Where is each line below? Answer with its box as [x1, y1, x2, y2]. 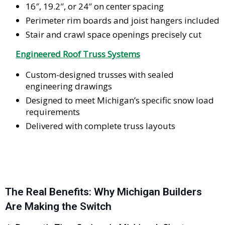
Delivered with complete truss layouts [26, 120, 176, 132]
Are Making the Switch [5, 200, 111, 212]
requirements [26, 105, 80, 118]
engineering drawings [26, 80, 113, 92]
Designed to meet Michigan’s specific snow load [26, 94, 214, 106]
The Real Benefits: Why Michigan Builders [5, 185, 202, 198]
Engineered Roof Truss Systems [16, 48, 141, 60]
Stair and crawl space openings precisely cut [26, 28, 202, 40]
